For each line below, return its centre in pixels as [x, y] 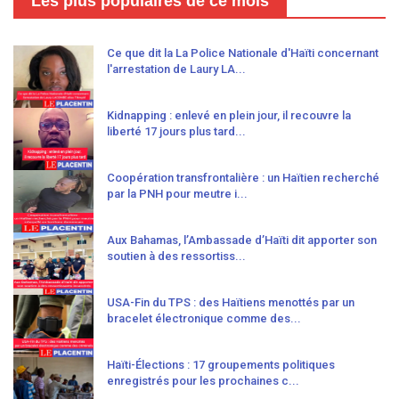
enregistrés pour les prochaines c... [203, 381]
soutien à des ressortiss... [176, 256]
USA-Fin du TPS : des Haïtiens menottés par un [231, 303]
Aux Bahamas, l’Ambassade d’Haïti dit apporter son [242, 240]
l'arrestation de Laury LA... [176, 69]
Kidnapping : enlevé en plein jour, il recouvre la [229, 116]
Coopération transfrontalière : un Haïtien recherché [243, 178]
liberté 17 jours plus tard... [176, 132]
